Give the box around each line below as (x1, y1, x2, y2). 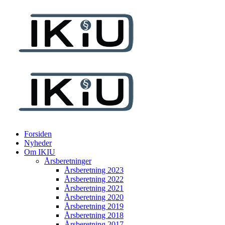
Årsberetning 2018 (64, 211, 124, 219)
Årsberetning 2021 (64, 184, 124, 192)
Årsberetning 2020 (64, 193, 124, 201)
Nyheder (24, 139, 52, 147)
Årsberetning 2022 (64, 175, 124, 183)
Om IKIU (24, 148, 55, 156)
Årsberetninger (44, 157, 91, 165)
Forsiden (24, 130, 52, 138)
